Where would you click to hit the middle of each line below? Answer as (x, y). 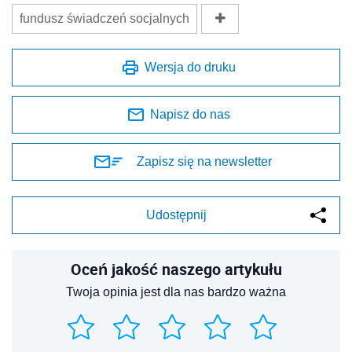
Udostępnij (176, 214)
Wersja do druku (190, 67)
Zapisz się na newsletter (204, 161)
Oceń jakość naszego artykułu (176, 269)
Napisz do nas (190, 114)
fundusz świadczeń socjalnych (104, 18)
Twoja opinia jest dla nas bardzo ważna (176, 291)
